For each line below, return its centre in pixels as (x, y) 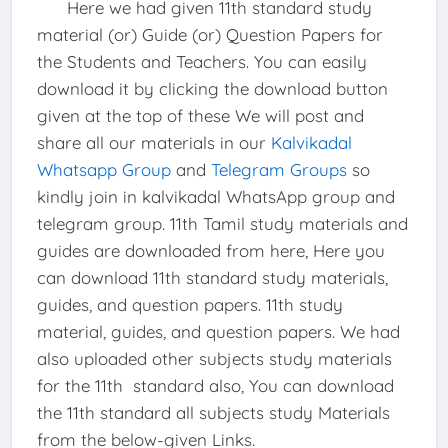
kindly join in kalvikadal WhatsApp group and (215, 196)
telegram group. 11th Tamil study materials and (222, 223)
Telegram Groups (278, 169)
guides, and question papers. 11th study (189, 304)
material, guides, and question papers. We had (218, 331)
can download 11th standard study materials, (212, 277)
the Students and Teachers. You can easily (201, 61)
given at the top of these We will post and (200, 115)
